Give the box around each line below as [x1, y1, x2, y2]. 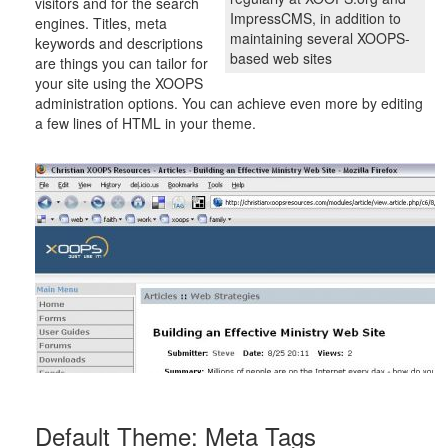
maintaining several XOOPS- [229, 28, 410, 48]
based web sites [229, 48, 332, 68]
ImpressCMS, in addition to [229, 8, 401, 28]
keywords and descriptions [35, 33, 203, 53]
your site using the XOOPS [35, 73, 203, 93]
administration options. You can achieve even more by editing [35, 93, 423, 113]
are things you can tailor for [35, 53, 208, 73]
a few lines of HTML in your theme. [35, 113, 256, 133]
